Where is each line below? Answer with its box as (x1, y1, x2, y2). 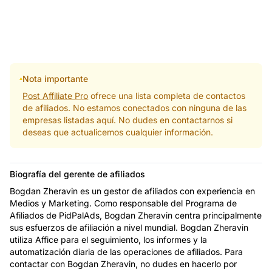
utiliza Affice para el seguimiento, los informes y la (10, 234, 207, 245)
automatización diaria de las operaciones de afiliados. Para (10, 246, 243, 257)
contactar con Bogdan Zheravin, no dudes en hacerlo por (10, 258, 237, 269)
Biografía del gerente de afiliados (10, 168, 145, 179)
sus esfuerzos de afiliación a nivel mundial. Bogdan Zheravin (10, 222, 248, 233)
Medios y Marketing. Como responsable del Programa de (10, 197, 237, 208)
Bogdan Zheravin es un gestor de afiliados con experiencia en (10, 185, 255, 196)
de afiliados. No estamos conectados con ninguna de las (22, 102, 247, 113)
